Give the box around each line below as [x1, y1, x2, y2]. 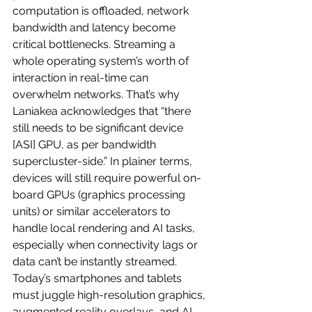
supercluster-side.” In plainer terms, [13, 154, 195, 168]
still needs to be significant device [13, 120, 186, 134]
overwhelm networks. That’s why [13, 87, 182, 101]
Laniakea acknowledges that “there [13, 104, 194, 118]
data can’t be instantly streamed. [13, 254, 180, 268]
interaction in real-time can [13, 70, 151, 84]
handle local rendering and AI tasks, [13, 221, 198, 235]
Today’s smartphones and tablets [13, 271, 185, 285]
